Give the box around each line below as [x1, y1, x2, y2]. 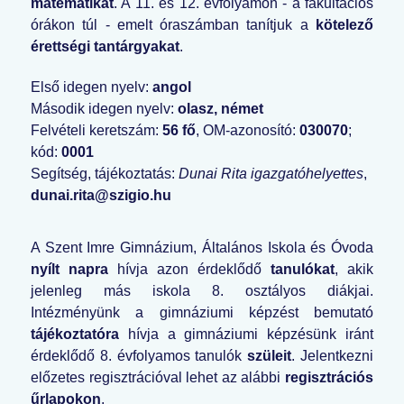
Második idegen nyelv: [31, 100, 178, 116]
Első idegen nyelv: [31, 78, 152, 95]
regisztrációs [285, 369, 373, 385]
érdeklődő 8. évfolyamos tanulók [31, 347, 248, 363]
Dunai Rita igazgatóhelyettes [179, 165, 363, 181]
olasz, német [178, 100, 263, 116]
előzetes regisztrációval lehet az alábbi [31, 369, 285, 385]
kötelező [316, 17, 373, 32]
